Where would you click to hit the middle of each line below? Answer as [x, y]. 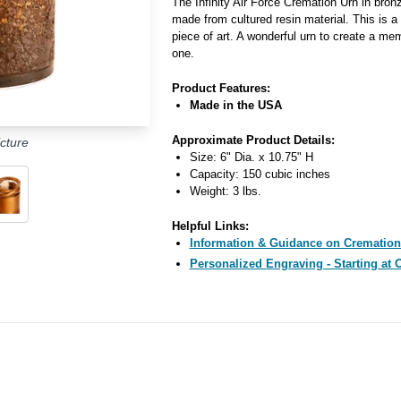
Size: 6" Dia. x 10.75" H [251, 157]
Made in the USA [235, 105]
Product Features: [221, 88]
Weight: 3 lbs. [225, 191]
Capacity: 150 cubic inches [260, 174]
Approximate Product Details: [253, 140]
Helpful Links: [210, 226]
